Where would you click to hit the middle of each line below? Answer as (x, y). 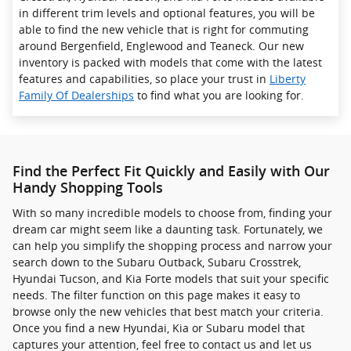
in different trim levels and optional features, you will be (167, 13)
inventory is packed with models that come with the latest (170, 62)
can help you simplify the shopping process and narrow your (172, 246)
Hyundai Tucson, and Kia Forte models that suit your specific (171, 279)
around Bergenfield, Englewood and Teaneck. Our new (161, 45)
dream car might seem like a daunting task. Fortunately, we (168, 230)
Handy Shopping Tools (88, 188)
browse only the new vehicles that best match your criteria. (168, 312)
